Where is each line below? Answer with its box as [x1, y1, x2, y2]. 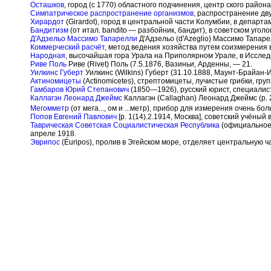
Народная [30, 51, 65, 60]
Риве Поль [30, 60, 67, 68]
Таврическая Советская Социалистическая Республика [30, 121, 220, 129]
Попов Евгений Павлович [30, 113, 117, 121]
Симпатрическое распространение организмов [30, 9, 194, 18]
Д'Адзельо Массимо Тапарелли [30, 34, 137, 43]
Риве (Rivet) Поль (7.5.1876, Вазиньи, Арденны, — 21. [67, 60, 252, 68]
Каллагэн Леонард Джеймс [30, 94, 122, 102]
